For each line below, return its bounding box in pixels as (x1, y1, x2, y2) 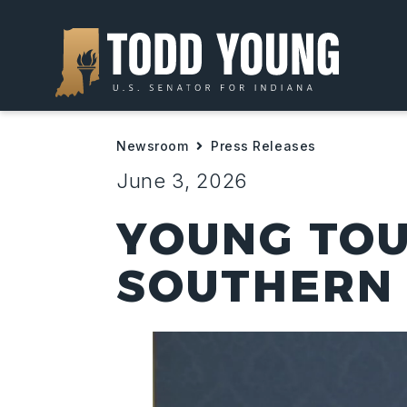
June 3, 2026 (116, 169, 248, 193)
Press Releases (211, 138, 316, 154)
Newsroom (116, 138, 189, 154)
